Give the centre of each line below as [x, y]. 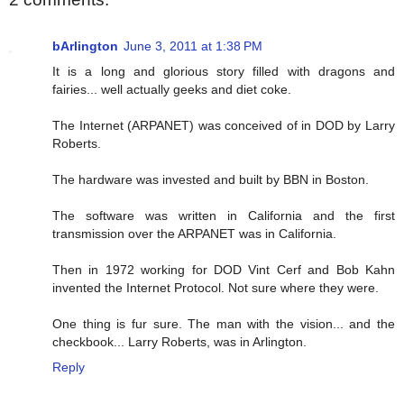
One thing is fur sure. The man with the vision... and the [224, 324]
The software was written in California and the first [224, 216]
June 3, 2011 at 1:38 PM [193, 46]
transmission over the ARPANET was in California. [194, 234]
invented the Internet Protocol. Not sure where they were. [216, 288]
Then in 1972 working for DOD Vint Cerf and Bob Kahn [224, 270]
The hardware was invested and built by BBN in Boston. [211, 180]
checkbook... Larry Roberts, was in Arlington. [179, 342]
